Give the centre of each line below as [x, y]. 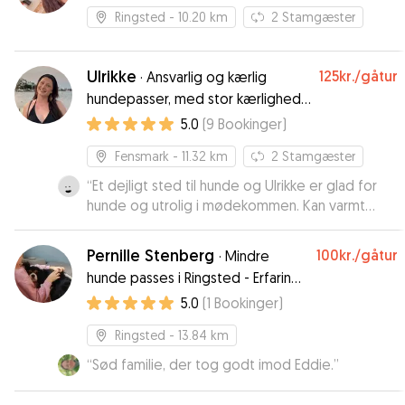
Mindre [247, 256]
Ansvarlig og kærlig [207, 77]
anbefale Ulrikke [137, 225]
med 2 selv [122, 299]
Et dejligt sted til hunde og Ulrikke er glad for [235, 185]
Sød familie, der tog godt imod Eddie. [213, 364]
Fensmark [142, 156]
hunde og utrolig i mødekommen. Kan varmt [226, 205]
